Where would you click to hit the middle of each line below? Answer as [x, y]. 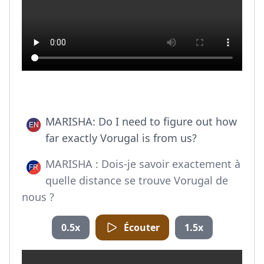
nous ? [38, 197]
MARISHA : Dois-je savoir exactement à [143, 164]
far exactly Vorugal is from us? [121, 138]
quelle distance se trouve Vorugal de [137, 180]
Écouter [141, 227]
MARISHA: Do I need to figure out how [141, 121]
